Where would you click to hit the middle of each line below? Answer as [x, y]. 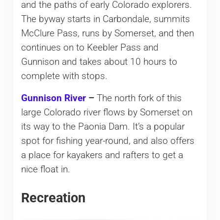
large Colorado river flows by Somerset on [107, 112]
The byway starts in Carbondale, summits [105, 19]
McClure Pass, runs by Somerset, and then [107, 33]
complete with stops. [64, 76]
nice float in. [45, 169]
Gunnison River [53, 98]
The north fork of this [139, 98]
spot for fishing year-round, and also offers [108, 141]
